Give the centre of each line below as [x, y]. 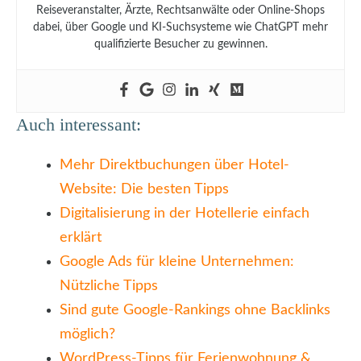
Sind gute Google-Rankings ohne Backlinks [195, 310]
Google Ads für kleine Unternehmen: [177, 261]
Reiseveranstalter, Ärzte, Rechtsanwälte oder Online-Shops [180, 10]
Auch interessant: [79, 124]
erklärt [81, 237]
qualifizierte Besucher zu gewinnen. [180, 44]
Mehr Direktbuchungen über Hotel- [174, 165]
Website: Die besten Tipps [144, 189]
